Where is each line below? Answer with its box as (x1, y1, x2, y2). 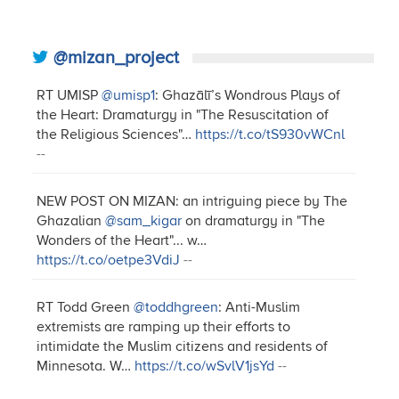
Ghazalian (37, 211, 106, 230)
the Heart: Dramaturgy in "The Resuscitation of (37, 105, 330, 124)
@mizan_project (49, 46, 180, 69)
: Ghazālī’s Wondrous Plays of (155, 85, 341, 104)
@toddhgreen (134, 297, 219, 316)
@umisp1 (102, 85, 156, 104)
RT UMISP (37, 85, 102, 104)
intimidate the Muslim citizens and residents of (37, 337, 329, 355)
